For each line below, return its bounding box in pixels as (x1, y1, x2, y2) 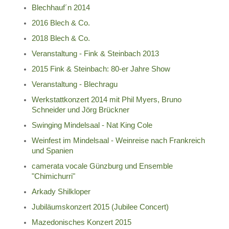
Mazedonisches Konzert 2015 (31, 218, 131, 227)
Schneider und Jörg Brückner (31, 106, 129, 114)
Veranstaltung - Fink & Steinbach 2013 (31, 50, 159, 58)
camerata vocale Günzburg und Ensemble (31, 162, 173, 171)
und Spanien (31, 147, 73, 155)
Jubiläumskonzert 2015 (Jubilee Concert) (31, 203, 169, 212)
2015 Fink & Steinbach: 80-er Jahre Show (31, 65, 170, 74)
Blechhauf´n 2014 (31, 4, 90, 12)
